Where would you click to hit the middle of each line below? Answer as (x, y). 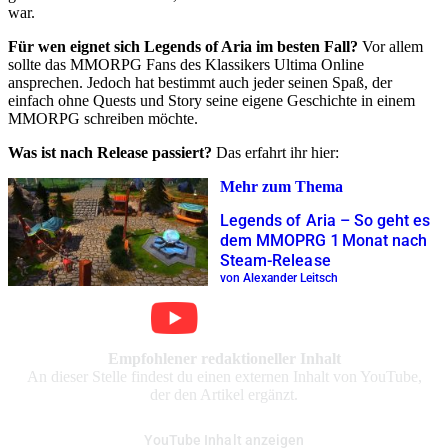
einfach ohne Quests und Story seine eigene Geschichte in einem (211, 101)
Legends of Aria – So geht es (325, 220)
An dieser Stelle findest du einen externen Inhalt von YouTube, (224, 377)
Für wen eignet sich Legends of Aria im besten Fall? (183, 47)
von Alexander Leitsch (279, 277)
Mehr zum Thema (281, 186)
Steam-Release (275, 260)
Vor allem (390, 47)
